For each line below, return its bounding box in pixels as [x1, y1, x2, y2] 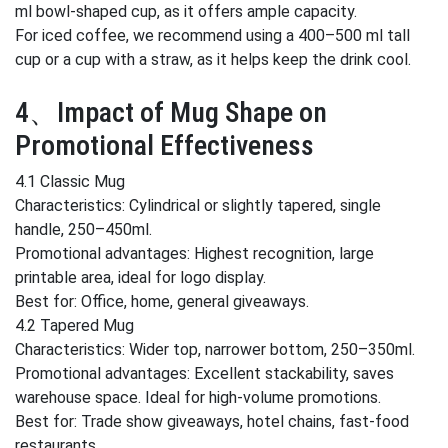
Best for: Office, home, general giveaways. [15, 292, 309, 311]
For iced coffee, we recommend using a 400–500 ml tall [15, 26, 410, 45]
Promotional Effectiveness [15, 129, 314, 162]
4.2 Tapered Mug [15, 316, 134, 335]
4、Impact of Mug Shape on [15, 96, 327, 129]
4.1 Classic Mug [15, 172, 125, 191]
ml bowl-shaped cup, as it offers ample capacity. [15, 2, 357, 21]
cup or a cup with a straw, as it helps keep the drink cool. [15, 50, 411, 69]
